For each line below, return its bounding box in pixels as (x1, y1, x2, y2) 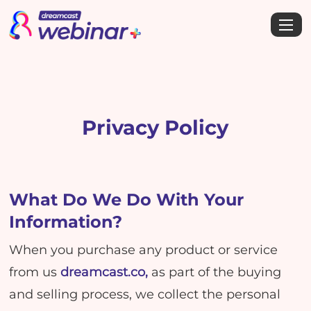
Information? (9, 211, 123, 232)
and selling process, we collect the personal (9, 286, 281, 301)
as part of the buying (151, 264, 282, 279)
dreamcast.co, (60, 264, 152, 279)
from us (9, 264, 61, 279)
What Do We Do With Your (9, 189, 244, 210)
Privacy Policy (82, 115, 229, 140)
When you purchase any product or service (9, 242, 278, 257)
